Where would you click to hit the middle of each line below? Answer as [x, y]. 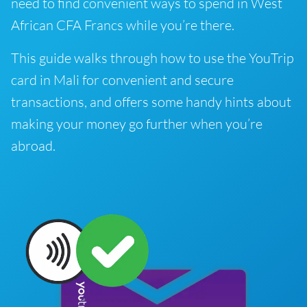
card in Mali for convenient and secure [122, 80]
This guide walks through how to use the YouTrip [152, 58]
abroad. [33, 146]
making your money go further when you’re [137, 124]
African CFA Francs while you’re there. [123, 25]
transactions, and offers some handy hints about [151, 102]
